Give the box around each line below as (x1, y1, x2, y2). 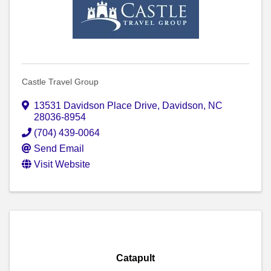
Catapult (116, 253, 155, 264)
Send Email (34, 143, 84, 154)
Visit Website (34, 159, 90, 170)
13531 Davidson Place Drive (34, 100, 157, 111)
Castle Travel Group (22, 77, 99, 87)
